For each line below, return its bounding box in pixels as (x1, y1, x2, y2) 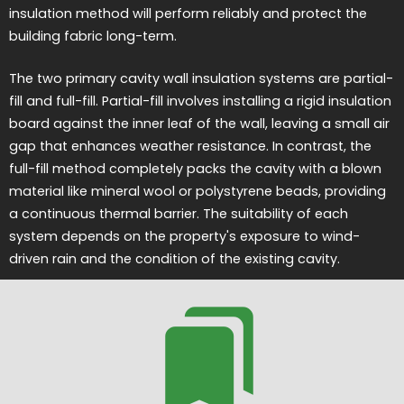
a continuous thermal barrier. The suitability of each (9, 204, 348, 223)
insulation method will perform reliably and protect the (9, 5, 367, 23)
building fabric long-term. (9, 27, 177, 46)
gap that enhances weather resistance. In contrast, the (9, 136, 372, 155)
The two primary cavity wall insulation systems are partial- (9, 69, 393, 87)
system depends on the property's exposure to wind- (9, 226, 360, 245)
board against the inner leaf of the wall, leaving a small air (9, 114, 390, 133)
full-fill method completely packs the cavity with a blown (9, 159, 381, 178)
